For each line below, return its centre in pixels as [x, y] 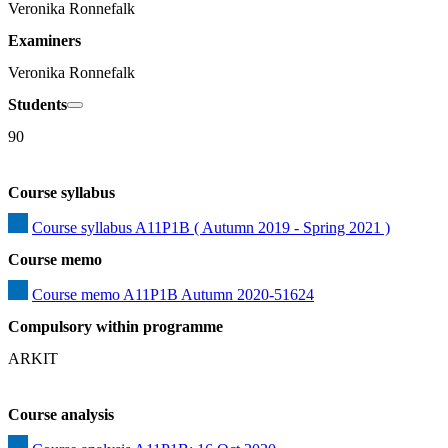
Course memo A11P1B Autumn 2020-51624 [173, 294]
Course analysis [61, 414]
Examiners [44, 40]
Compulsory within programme [115, 326]
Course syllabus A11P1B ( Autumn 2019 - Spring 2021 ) [211, 227]
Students [37, 104]
